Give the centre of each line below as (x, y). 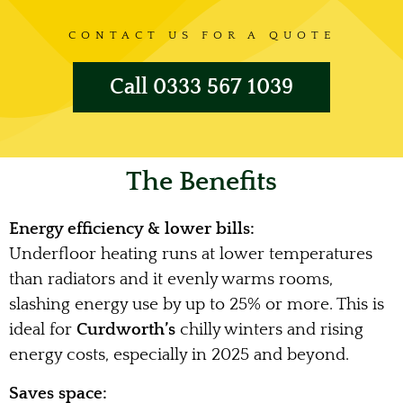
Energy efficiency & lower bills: (132, 229)
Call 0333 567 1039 (201, 88)
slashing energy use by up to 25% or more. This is (197, 305)
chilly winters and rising (269, 330)
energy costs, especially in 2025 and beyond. (179, 355)
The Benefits (201, 183)
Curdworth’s (126, 330)
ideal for (43, 330)
